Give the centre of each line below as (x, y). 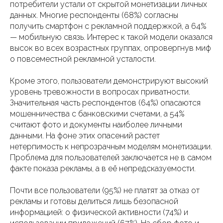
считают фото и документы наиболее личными (96, 125)
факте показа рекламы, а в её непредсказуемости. (103, 168)
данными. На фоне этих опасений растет (85, 136)
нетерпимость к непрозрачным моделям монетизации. (111, 147)
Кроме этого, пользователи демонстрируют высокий (109, 81)
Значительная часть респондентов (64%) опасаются (105, 103)
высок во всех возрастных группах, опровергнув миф (111, 48)
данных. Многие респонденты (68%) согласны (94, 15)
